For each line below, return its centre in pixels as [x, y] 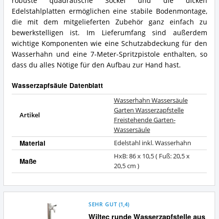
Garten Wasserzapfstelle [149, 110]
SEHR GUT [103, 205]
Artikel [30, 115]
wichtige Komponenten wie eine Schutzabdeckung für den [109, 44]
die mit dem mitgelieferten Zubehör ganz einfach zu [109, 22]
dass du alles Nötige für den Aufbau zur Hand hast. [96, 65]
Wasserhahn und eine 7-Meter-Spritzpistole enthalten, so [109, 55]
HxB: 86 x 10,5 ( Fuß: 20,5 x [152, 156]
